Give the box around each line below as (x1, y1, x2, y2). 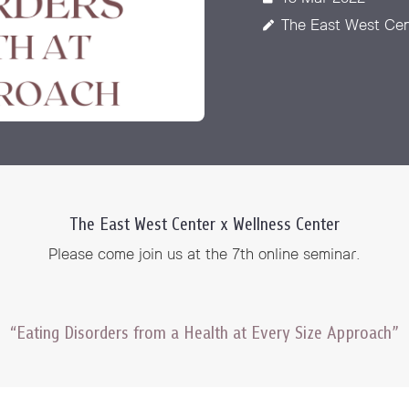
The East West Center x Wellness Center (69, 211, 340, 237)
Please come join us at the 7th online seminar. (48, 242, 361, 267)
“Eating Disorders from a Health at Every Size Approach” (10, 320, 399, 346)
